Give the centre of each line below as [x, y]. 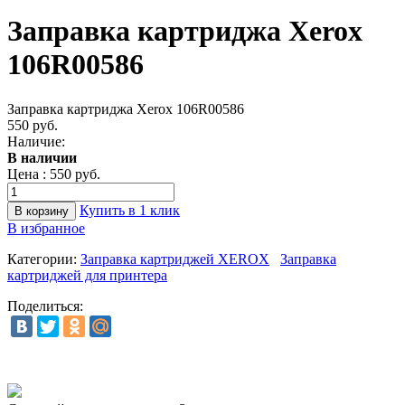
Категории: [42, 259]
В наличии [42, 157]
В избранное [46, 228]
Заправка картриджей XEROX [175, 259]
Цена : [28, 174]
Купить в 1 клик [130, 210]
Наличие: [36, 141]
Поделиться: [45, 306]
